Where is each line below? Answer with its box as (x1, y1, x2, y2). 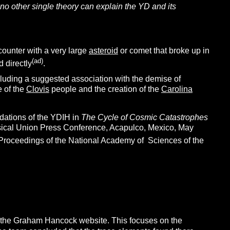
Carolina (161, 84, 193, 93)
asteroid (88, 46, 118, 55)
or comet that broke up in (118, 46, 209, 55)
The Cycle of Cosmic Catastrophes (81, 113, 208, 122)
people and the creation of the (49, 84, 161, 93)
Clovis (26, 84, 49, 93)
